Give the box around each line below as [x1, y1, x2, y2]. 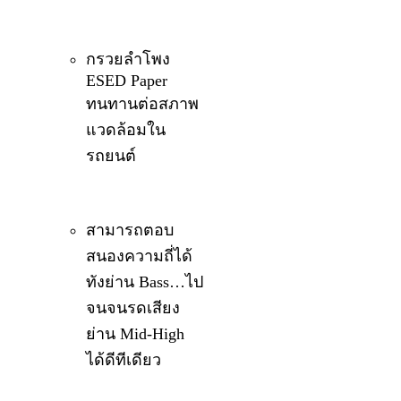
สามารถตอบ [86, 221, 175, 240]
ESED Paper [86, 72, 168, 90]
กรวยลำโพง [86, 50, 171, 69]
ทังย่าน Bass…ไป [86, 273, 204, 292]
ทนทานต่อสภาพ [86, 95, 200, 114]
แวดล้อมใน [86, 121, 166, 140]
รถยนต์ [86, 147, 137, 166]
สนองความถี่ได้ [86, 247, 193, 266]
